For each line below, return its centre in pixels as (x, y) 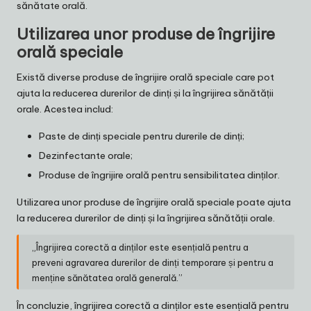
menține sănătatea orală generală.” (108, 277)
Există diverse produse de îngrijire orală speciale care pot (145, 77)
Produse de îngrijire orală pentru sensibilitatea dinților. (159, 175)
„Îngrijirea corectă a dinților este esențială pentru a (141, 247)
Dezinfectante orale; (86, 156)
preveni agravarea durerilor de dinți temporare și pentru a (153, 262)
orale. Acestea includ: (65, 109)
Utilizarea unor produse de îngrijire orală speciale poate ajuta (154, 202)
